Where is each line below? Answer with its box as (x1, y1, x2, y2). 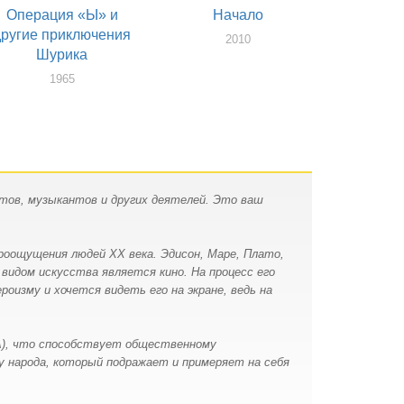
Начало (212, 7, 263, 23)
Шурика (36, 47, 87, 63)
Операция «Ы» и (5, 7, 118, 23)
